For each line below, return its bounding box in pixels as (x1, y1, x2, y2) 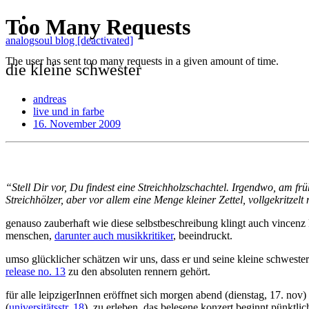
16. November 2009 (33, 117, 121, 130)
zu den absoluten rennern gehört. (66, 265, 210, 277)
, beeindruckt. (173, 229, 232, 241)
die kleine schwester (6, 60, 141, 79)
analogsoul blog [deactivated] (6, 34, 133, 46)
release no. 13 (6, 265, 66, 277)
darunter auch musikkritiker (54, 229, 173, 241)
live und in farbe (33, 105, 104, 117)
